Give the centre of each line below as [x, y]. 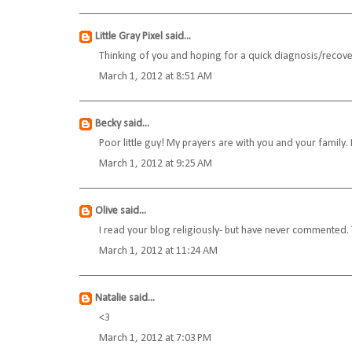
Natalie [111, 299]
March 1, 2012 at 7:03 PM [155, 339]
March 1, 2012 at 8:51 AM [156, 77]
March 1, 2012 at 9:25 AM [156, 164]
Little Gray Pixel [129, 37]
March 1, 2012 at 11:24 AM [158, 251]
